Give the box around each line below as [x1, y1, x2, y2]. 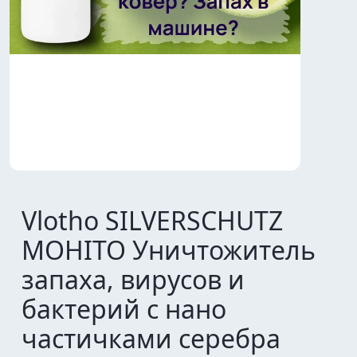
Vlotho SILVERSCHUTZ [22, 203, 283, 237]
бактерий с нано [22, 292, 226, 326]
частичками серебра [22, 321, 280, 355]
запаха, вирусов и [22, 262, 245, 296]
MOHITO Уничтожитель [22, 233, 316, 267]
